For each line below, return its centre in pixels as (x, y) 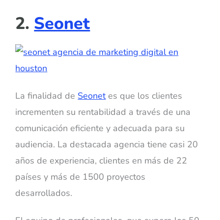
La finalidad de (45, 96)
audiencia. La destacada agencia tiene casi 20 (107, 144)
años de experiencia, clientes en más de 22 (101, 160)
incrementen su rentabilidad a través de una (103, 112)
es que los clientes (144, 96)
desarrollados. (44, 193)
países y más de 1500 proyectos (81, 177)
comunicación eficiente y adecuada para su (100, 128)
